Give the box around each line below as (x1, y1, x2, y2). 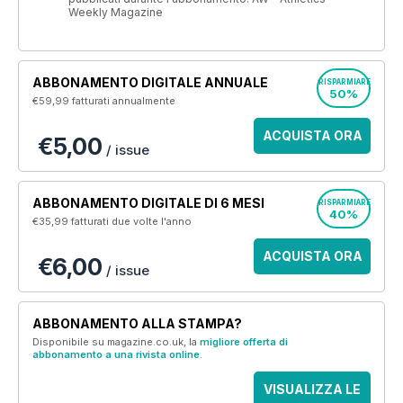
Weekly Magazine (68, 5, 163, 19)
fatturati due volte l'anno (71, 215, 192, 228)
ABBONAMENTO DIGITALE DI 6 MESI (32, 195, 264, 210)
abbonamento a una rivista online (32, 348, 200, 361)
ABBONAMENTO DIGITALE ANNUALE (32, 75, 268, 90)
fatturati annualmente (72, 94, 175, 107)
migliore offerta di (200, 336, 288, 348)
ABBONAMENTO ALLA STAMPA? (32, 316, 242, 331)
